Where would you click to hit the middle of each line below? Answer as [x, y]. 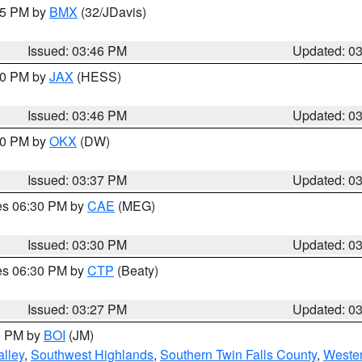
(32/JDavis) [112, 12]
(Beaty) [136, 270]
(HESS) [97, 76]
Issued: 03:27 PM [78, 309]
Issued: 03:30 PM [78, 244]
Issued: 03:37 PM [78, 180]
